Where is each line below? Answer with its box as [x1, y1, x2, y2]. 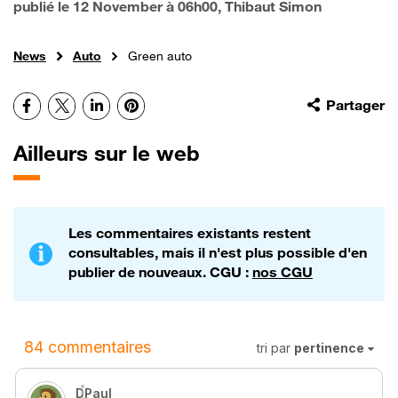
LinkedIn [101, 95, 156, 114]
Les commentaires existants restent [68, 224, 311, 243]
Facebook [30, 95, 93, 114]
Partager [326, 96, 385, 115]
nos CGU [252, 263, 313, 282]
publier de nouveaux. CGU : [68, 263, 252, 282]
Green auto [128, 48, 192, 64]
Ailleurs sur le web [13, 140, 200, 167]
